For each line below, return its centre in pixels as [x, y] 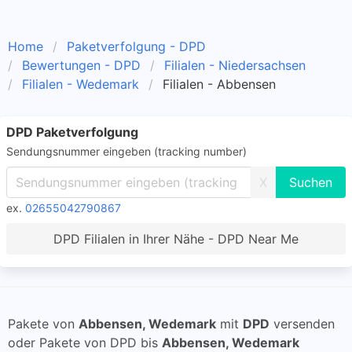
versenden [302, 324]
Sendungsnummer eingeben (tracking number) [126, 151]
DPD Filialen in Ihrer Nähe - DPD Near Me [176, 239]
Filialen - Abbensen [219, 84]
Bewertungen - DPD [81, 65]
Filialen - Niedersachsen [235, 65]
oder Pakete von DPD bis [85, 343]
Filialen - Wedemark [81, 84]
